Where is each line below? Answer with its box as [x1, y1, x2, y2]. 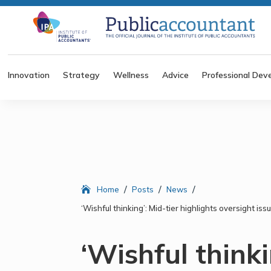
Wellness [113, 69, 149, 80]
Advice [162, 69, 189, 80]
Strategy [63, 69, 100, 80]
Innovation [8, 69, 50, 80]
